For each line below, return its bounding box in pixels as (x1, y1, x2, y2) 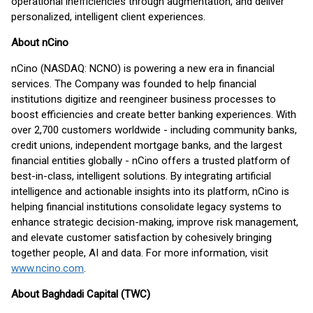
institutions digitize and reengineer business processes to (11, 93, 276, 105)
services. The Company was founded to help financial (11, 78, 256, 90)
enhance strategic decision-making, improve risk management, (11, 216, 298, 228)
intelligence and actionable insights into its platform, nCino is (11, 185, 289, 198)
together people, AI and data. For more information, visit (11, 247, 268, 259)
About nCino (11, 36, 68, 49)
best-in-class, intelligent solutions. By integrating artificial (11, 170, 271, 182)
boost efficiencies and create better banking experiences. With (11, 108, 296, 121)
